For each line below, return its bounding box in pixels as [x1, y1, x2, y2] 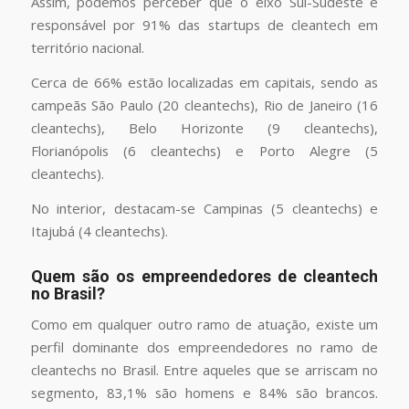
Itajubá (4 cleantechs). [30, 221, 168, 240]
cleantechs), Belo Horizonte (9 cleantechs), [30, 118, 379, 137]
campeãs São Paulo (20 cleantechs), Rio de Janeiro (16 [30, 95, 379, 114]
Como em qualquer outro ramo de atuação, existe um [30, 315, 379, 334]
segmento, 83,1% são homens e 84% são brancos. [30, 383, 379, 403]
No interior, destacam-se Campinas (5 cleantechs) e [30, 198, 379, 217]
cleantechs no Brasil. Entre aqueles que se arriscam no [30, 361, 379, 380]
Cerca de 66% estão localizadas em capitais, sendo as [30, 72, 379, 91]
